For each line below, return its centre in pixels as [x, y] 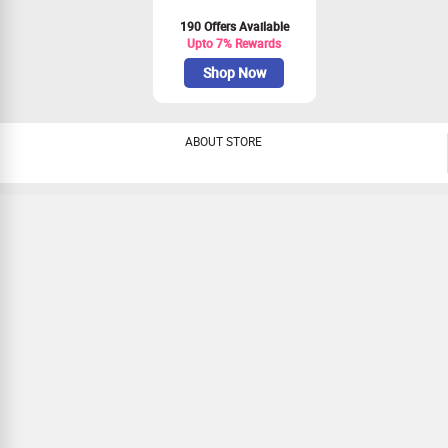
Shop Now [234, 72]
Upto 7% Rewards [234, 43]
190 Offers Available [234, 26]
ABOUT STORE [223, 141]
